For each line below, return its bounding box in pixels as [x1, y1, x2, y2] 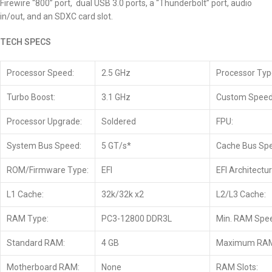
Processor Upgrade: [7, 117, 82, 126]
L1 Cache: [7, 189, 44, 199]
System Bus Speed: [7, 141, 81, 151]
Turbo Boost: [7, 92, 55, 102]
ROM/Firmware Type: [7, 165, 89, 175]
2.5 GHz [101, 68, 131, 78]
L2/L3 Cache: [216, 189, 266, 199]
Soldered [101, 117, 136, 126]
